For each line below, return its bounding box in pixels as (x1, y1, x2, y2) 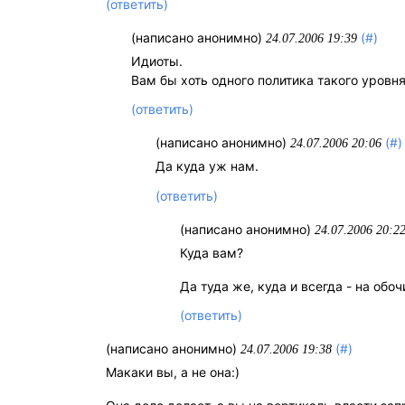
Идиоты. (131, 53, 184, 70)
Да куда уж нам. (155, 158, 259, 174)
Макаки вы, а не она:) (106, 363, 240, 380)
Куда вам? (179, 244, 243, 260)
